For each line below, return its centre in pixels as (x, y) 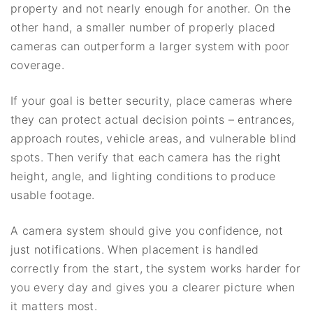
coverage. (37, 65)
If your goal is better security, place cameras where (152, 100)
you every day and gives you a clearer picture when (153, 287)
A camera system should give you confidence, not (147, 230)
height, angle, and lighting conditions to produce (143, 176)
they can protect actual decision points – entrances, (153, 119)
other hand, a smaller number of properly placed (143, 27)
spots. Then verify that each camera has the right (146, 157)
